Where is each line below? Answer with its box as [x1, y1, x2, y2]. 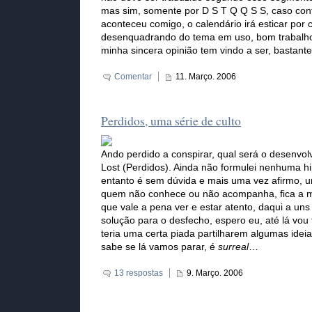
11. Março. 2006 [175, 72, 236, 82]
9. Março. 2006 [187, 268, 243, 279]
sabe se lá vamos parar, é [101, 242, 218, 253]
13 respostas [114, 268, 163, 279]
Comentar [114, 72, 152, 82]
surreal [218, 242, 249, 253]
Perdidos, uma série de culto [101, 112, 241, 130]
